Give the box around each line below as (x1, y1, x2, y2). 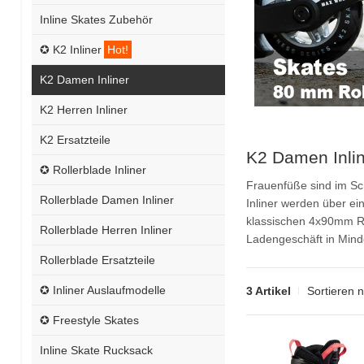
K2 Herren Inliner (39, 102, 128, 116)
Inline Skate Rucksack (39, 343, 153, 357)
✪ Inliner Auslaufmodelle (39, 283, 166, 297)
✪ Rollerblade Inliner (39, 162, 146, 176)
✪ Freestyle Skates (39, 313, 139, 327)
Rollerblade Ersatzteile (39, 253, 155, 266)
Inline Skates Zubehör (39, 12, 153, 26)
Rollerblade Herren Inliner (39, 223, 172, 236)
